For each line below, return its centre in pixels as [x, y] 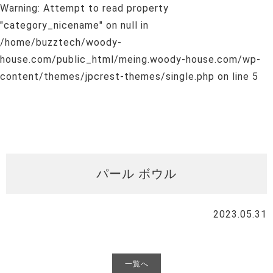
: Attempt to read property [103, 8]
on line [233, 76]
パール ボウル [136, 174]
